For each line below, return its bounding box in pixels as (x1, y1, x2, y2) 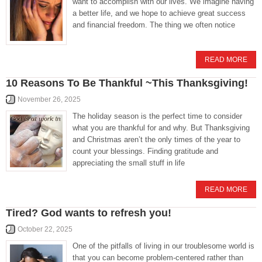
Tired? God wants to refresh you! (6, 207, 171, 219)
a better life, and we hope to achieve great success (73, 9, 246, 18)
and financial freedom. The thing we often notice (73, 20, 235, 29)
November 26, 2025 (18, 95, 81, 104)
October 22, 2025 (18, 225, 73, 233)
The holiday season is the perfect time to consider (73, 112, 242, 120)
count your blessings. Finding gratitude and (73, 147, 218, 156)
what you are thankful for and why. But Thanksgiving (73, 123, 250, 132)
